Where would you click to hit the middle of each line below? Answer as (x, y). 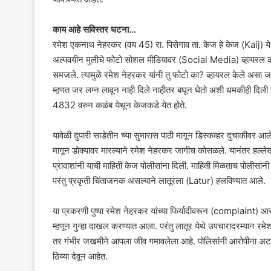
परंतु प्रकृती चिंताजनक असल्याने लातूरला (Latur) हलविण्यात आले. (159, 181)
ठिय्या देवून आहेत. (80, 256)
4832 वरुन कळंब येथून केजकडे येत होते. (120, 105)
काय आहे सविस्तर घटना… (94, 30)
